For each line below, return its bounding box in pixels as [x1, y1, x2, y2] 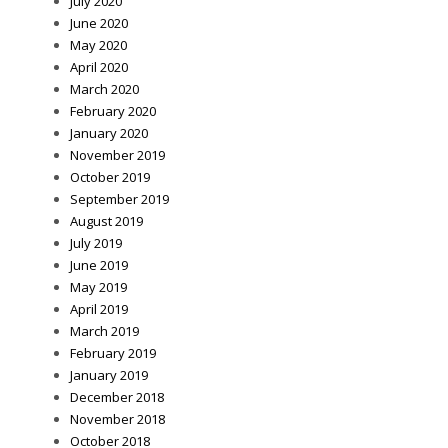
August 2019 [70, 212, 143, 231]
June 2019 [70, 256, 128, 275]
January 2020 [70, 124, 148, 143]
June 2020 [70, 14, 128, 33]
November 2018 [70, 410, 165, 429]
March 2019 [70, 322, 139, 341]
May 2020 [70, 36, 127, 55]
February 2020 [70, 102, 156, 121]
